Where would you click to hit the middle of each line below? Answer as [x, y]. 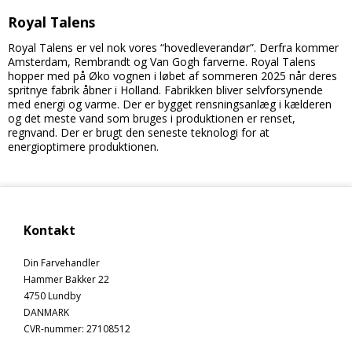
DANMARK [46, 312]
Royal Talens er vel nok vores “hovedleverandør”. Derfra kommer [173, 47]
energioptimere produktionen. [85, 146]
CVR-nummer [53, 328]
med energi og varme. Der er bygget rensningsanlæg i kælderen [170, 104]
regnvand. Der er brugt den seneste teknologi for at [139, 132]
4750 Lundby [52, 295]
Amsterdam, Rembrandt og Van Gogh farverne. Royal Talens [162, 61]
